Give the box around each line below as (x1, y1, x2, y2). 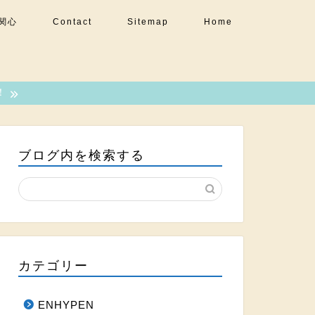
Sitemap (127, 17, 169, 27)
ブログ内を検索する (18, 148, 145, 163)
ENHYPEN (37, 299, 94, 311)
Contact (53, 17, 92, 27)
